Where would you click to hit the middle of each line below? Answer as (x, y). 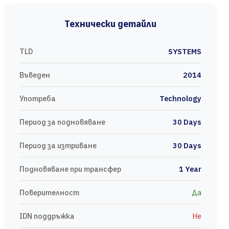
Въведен (35, 75)
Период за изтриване (58, 145)
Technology (180, 98)
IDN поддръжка (47, 216)
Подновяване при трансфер (70, 169)
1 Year (190, 169)
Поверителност (49, 192)
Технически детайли (110, 24)
